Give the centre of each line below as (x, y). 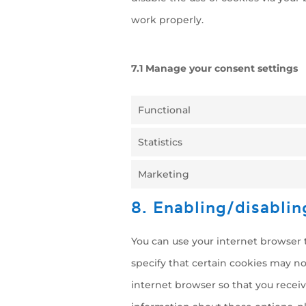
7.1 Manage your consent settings (214, 68)
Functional (164, 110)
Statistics (160, 142)
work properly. (167, 20)
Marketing (164, 174)
